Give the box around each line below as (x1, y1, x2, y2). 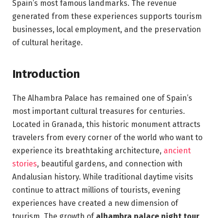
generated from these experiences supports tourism (12, 12, 202, 21)
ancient (163, 145, 191, 155)
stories (12, 159, 37, 168)
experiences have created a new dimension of (12, 198, 178, 208)
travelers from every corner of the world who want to (12, 132, 202, 142)
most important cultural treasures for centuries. (12, 106, 185, 116)
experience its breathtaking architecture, (12, 145, 163, 155)
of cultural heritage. (12, 38, 83, 48)
